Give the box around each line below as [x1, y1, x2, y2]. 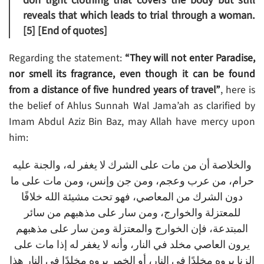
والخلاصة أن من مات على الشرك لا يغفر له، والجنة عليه [12, 158, 252, 173]
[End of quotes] [38, 23, 107, 39]
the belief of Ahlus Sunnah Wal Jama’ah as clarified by [9, 98, 255, 114]
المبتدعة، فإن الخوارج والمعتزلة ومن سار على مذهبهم [16, 222, 248, 237]
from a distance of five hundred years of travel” [9, 82, 220, 98]
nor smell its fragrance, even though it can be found [9, 67, 255, 82]
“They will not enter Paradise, [121, 51, 256, 66]
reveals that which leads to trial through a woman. [23, 8, 255, 24]
